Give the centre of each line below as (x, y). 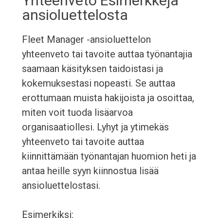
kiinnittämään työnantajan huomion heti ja (109, 156)
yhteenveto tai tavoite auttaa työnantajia (107, 54)
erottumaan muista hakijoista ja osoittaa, (108, 98)
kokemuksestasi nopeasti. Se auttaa (98, 83)
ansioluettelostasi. (61, 186)
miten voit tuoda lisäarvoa (77, 113)
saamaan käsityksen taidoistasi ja (92, 69)
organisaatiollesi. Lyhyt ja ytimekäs (95, 127)
